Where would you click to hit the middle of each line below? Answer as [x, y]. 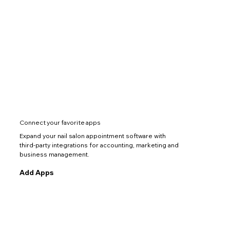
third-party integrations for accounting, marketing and [99, 145]
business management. [54, 155]
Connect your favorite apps [60, 122]
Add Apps [36, 173]
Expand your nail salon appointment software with [92, 136]
